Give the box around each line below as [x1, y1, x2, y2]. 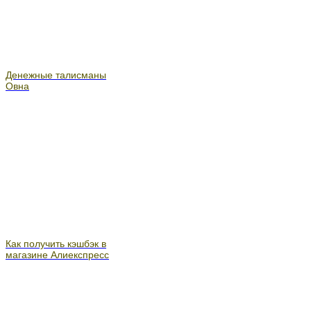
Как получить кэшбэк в [6, 237, 106, 249]
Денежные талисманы [6, 69, 106, 81]
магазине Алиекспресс [6, 249, 109, 260]
